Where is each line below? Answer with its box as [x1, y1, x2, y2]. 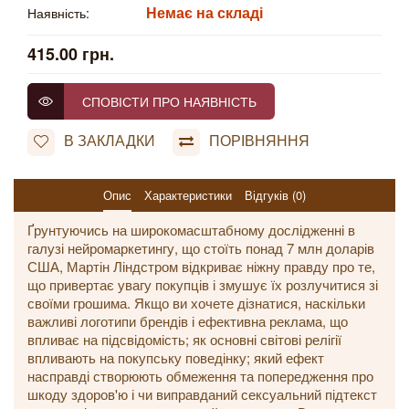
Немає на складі [146, 2, 263, 23]
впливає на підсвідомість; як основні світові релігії [27, 330, 341, 349]
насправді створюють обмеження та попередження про [27, 366, 373, 385]
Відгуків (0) [245, 186, 306, 204]
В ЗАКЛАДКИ [64, 130, 155, 152]
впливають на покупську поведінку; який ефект [27, 348, 324, 367]
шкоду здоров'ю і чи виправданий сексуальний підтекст [27, 384, 377, 404]
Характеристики [144, 186, 232, 204]
